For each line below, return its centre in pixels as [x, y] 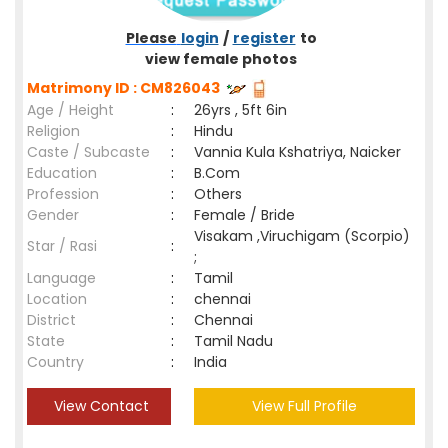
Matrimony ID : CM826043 [126, 88]
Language [61, 278]
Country [55, 362]
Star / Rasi [62, 246]
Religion [53, 131]
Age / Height [70, 110]
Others [218, 194]
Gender [53, 215]
